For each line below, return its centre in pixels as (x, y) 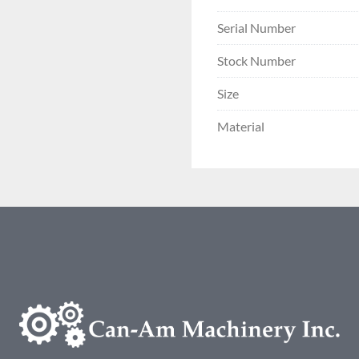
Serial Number (256, 28)
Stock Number (256, 61)
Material (241, 127)
